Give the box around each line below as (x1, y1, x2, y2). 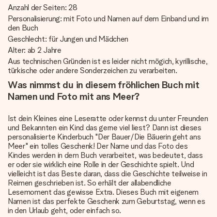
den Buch (8, 23, 38, 32)
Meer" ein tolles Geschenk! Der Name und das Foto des (8, 141, 188, 151)
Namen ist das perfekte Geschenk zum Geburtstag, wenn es (8, 197, 205, 206)
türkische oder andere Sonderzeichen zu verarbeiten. (8, 66, 177, 75)
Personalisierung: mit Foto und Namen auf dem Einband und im (8, 14, 209, 23)
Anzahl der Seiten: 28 (8, 3, 79, 12)
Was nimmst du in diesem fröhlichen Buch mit (8, 79, 200, 91)
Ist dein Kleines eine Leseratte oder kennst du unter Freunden (8, 114, 208, 123)
